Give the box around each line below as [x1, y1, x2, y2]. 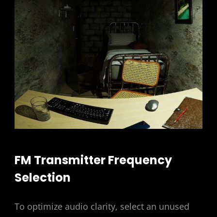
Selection [15, 169, 71, 186]
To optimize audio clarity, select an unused [15, 201, 189, 213]
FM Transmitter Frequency [15, 152, 172, 168]
